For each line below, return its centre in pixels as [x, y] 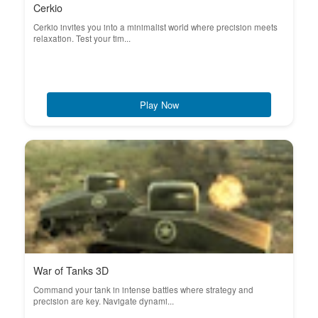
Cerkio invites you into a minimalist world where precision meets [155, 27]
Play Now [159, 105]
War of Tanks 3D [71, 270]
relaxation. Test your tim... [82, 38]
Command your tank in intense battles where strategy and [143, 290]
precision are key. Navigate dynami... [104, 301]
